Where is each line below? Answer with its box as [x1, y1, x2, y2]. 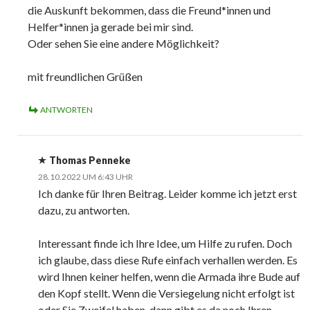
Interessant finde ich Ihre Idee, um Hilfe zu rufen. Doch [38, 237, 292, 250]
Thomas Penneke [49, 154, 131, 167]
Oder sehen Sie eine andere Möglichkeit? [28, 37, 219, 51]
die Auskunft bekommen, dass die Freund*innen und [28, 3, 271, 17]
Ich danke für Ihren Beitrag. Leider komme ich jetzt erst [38, 187, 297, 201]
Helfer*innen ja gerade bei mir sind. [28, 20, 193, 34]
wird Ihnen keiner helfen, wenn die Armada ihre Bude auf [38, 270, 300, 284]
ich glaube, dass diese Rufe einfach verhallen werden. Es [38, 253, 298, 267]
